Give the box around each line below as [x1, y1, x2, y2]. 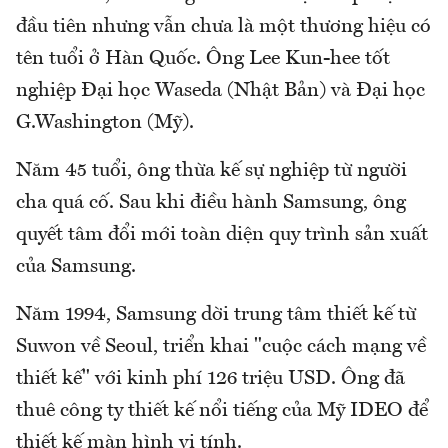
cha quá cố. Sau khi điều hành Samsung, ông [16, 192, 406, 213]
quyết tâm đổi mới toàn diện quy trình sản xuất [16, 224, 428, 245]
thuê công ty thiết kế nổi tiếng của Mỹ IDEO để [16, 400, 428, 421]
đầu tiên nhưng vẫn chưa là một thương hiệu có [16, 16, 431, 37]
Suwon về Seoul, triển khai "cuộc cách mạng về [16, 336, 426, 357]
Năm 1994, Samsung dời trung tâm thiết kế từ [16, 304, 416, 325]
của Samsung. [16, 256, 136, 277]
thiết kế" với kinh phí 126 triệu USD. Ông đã [16, 368, 405, 389]
